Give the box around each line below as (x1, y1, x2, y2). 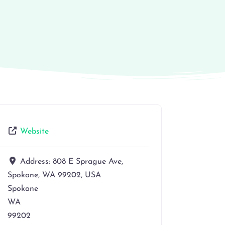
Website (20, 127, 49, 136)
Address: (20, 157, 53, 166)
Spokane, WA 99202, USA (8, 171, 101, 179)
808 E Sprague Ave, (53, 157, 123, 166)
